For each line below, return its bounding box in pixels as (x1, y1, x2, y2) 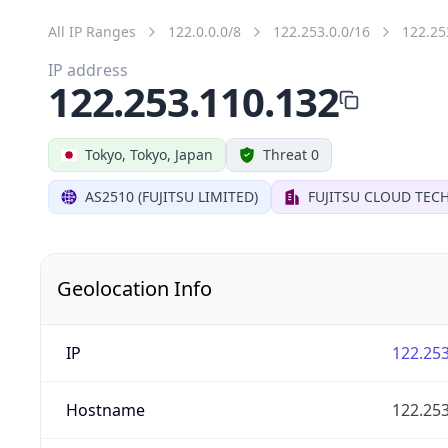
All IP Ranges (48, 21, 136, 41)
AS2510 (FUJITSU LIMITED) (85, 186, 258, 206)
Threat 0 (263, 144, 319, 164)
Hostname (65, 398, 145, 421)
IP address (48, 58, 128, 81)
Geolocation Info (57, 274, 212, 302)
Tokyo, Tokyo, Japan (85, 144, 213, 164)
